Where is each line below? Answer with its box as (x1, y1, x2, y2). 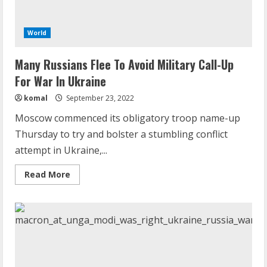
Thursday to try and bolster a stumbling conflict (15, 128, 228, 141)
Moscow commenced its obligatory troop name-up (15, 111, 240, 125)
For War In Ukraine (15, 72, 106, 91)
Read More (24, 169, 70, 181)
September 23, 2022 (64, 93, 134, 104)
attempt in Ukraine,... (15, 144, 107, 157)
